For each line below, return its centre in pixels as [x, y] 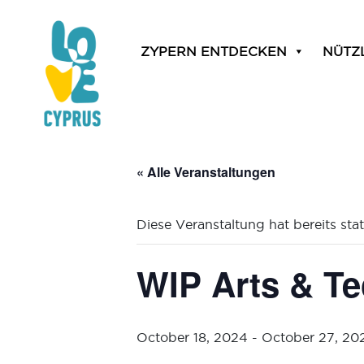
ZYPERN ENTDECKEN [214, 51]
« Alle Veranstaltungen [206, 172]
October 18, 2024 [192, 337]
